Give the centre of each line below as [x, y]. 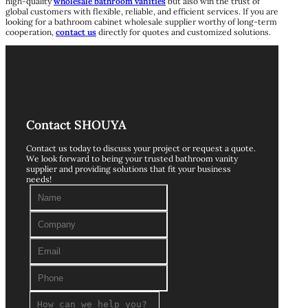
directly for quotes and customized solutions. [185, 32]
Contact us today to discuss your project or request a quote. [141, 148]
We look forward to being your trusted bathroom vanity [132, 159]
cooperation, [31, 32]
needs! [39, 179]
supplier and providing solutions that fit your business [129, 169]
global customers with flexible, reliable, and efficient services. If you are [142, 11]
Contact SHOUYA [76, 125]
